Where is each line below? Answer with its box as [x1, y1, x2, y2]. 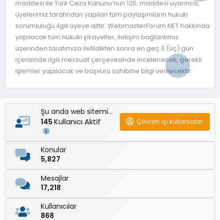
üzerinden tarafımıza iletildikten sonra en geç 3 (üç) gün [15, 43, 193, 53]
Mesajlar [41, 173, 69, 183]
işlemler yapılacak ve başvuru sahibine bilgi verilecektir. [15, 66, 192, 76]
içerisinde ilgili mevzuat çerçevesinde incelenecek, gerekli [15, 55, 202, 64]
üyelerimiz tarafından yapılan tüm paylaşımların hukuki [15, 9, 188, 19]
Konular [41, 145, 66, 155]
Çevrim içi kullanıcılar [137, 116, 203, 126]
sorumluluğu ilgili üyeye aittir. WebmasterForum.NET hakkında [15, 21, 210, 30]
